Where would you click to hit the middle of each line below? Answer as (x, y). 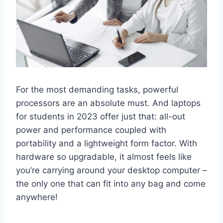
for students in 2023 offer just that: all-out (101, 116)
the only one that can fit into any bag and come (111, 183)
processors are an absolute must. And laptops (108, 103)
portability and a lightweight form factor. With (107, 143)
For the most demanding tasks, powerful (97, 89)
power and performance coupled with (91, 130)
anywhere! (37, 197)
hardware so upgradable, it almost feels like (104, 157)
